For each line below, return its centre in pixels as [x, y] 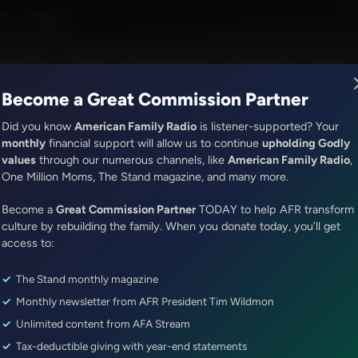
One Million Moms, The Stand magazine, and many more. [145, 177]
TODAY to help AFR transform [275, 209]
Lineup [86, 72]
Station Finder [166, 72]
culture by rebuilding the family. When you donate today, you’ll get [171, 226]
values [19, 160]
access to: [28, 243]
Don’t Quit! [70, 189]
